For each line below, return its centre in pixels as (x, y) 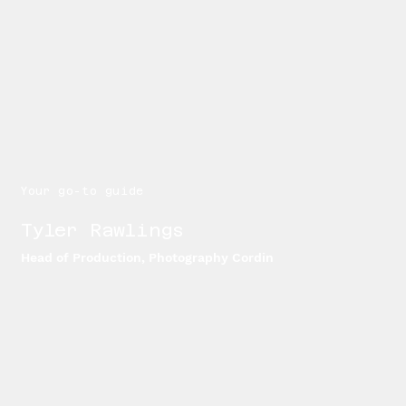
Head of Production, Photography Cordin (148, 258)
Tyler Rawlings (103, 231)
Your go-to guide (82, 192)
